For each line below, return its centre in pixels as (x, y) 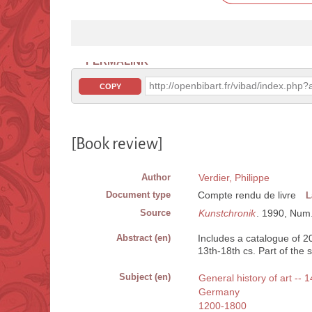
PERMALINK (117, 61)
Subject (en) (145, 277)
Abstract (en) (143, 238)
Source (155, 213)
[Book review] (117, 144)
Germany (219, 292)
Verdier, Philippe (234, 178)
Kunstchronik (227, 213)
